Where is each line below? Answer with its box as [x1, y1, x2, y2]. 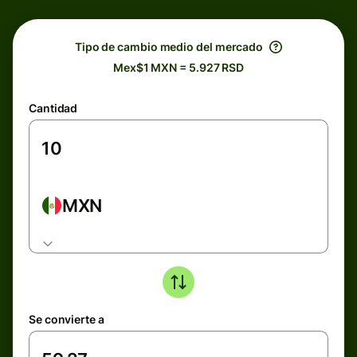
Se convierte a [29, 312, 104, 326]
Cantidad [29, 101, 78, 115]
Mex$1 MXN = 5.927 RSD [112, 61, 245, 74]
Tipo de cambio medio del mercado [74, 40, 264, 53]
